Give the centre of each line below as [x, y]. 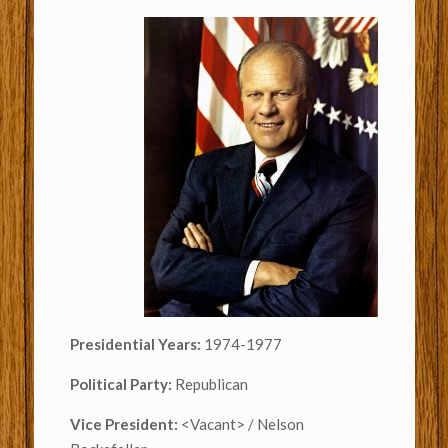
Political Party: [122, 383]
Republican [211, 383]
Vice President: [125, 423]
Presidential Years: [135, 343]
